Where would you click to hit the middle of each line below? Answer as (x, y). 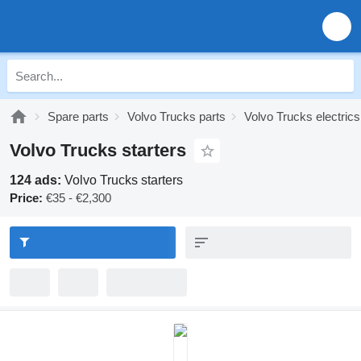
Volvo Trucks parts (176, 116)
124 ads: (37, 180)
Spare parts (78, 116)
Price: (26, 198)
